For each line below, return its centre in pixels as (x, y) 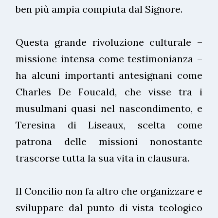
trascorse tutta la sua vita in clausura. (102, 158)
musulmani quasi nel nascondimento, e (109, 108)
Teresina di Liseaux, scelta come (109, 125)
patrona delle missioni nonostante (109, 141)
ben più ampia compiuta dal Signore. (99, 9)
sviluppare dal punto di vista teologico (109, 207)
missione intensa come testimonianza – (109, 58)
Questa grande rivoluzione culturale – (109, 42)
